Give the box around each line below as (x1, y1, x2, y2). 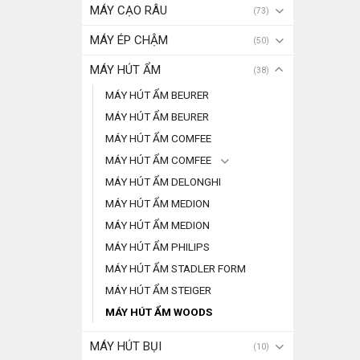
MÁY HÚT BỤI (90, 339, 162, 354)
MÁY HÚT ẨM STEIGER (105, 284, 211, 297)
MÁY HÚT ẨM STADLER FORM (105, 262, 246, 275)
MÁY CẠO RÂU (90, 3, 167, 18)
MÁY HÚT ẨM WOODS (105, 305, 212, 318)
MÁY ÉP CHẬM (90, 33, 168, 47)
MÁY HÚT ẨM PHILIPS (105, 240, 210, 253)
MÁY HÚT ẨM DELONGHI (105, 175, 221, 188)
